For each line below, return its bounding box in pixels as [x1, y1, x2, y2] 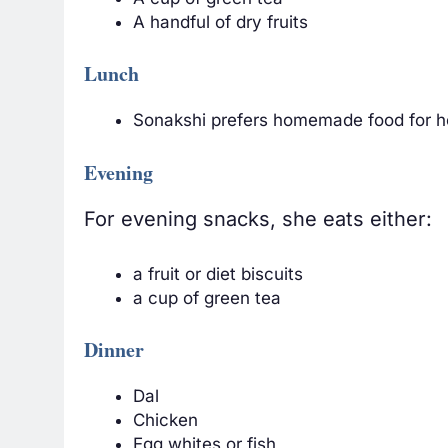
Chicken [132, 409, 198, 430]
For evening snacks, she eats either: [84, 206, 432, 231]
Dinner [84, 335, 144, 365]
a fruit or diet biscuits [132, 263, 303, 284]
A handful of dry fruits [132, 11, 308, 32]
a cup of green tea [132, 287, 281, 308]
